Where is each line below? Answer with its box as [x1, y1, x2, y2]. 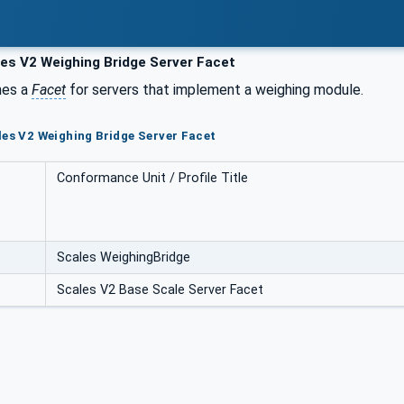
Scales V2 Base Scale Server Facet [57, 281, 263, 298]
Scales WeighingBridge [57, 249, 190, 265]
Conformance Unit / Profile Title [57, 170, 248, 186]
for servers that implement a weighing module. [66, 80, 363, 98]
